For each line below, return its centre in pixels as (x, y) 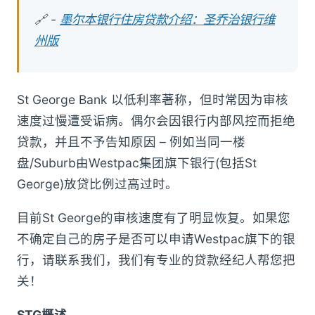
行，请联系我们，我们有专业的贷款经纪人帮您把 (156, 260)
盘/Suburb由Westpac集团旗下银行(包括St (137, 163)
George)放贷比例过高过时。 (97, 184)
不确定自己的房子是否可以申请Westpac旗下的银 (156, 239)
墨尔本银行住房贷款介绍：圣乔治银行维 (167, 20)
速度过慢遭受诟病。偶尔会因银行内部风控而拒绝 (156, 121)
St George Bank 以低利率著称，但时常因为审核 (153, 100)
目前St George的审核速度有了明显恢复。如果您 (154, 218)
